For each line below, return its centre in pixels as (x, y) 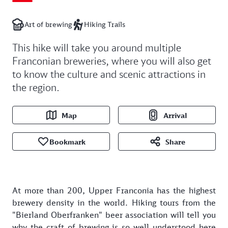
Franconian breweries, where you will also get (112, 61)
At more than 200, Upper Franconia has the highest (114, 191)
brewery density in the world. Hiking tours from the (114, 203)
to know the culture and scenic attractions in (109, 74)
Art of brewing (48, 24)
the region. (36, 87)
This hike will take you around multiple (97, 48)
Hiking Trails (105, 24)
